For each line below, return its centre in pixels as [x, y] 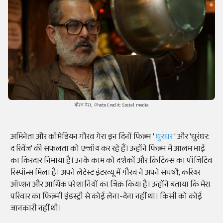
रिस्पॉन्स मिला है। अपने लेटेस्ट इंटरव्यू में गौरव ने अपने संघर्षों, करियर [106, 174]
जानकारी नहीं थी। [36, 210]
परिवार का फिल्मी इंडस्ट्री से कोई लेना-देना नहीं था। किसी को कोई [106, 198]
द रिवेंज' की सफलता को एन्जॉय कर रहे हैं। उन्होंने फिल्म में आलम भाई [108, 150]
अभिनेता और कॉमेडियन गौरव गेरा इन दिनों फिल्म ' [82, 138]
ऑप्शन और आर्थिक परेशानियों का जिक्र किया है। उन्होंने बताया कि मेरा [111, 186]
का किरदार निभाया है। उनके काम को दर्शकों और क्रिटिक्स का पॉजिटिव [111, 162]
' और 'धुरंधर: [192, 138]
